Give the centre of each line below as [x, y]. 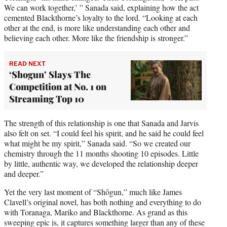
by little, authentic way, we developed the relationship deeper [101, 163]
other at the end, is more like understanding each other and [97, 27]
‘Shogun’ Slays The [50, 74]
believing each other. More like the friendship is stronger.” [96, 37]
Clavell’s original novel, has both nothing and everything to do [103, 202]
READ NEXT [27, 63]
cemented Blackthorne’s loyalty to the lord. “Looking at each [101, 17]
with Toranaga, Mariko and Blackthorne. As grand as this [96, 212]
